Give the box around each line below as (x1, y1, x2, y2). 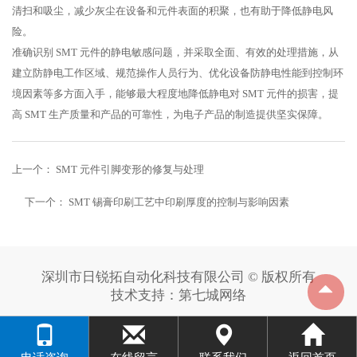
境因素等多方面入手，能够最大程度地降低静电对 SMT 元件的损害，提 (12, 88, 339, 100)
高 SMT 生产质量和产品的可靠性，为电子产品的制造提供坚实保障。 (12, 108, 328, 121)
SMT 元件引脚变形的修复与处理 (56, 163, 204, 176)
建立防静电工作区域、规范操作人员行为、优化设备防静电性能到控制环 (12, 67, 343, 80)
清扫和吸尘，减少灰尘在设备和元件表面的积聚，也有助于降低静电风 (12, 5, 333, 18)
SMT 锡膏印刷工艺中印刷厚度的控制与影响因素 (69, 196, 289, 209)
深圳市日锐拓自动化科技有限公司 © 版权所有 (41, 269, 316, 284)
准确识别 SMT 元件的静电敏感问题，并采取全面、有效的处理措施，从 (12, 46, 339, 59)
